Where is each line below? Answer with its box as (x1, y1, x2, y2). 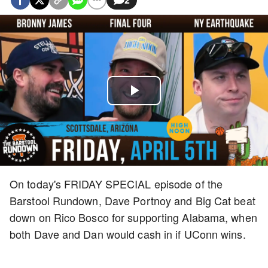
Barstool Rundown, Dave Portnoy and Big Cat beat (10, 193, 255, 208)
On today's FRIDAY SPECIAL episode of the (10, 176, 223, 191)
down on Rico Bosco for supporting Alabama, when (10, 209, 257, 225)
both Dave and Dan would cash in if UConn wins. (10, 226, 249, 242)
